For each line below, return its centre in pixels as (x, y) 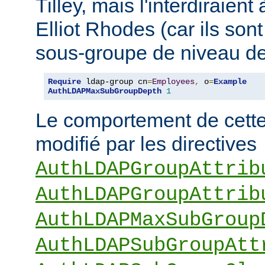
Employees (173, 81)
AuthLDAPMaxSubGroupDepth (105, 91)
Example (230, 81)
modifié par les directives (146, 143)
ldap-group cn (114, 81)
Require (64, 81)
